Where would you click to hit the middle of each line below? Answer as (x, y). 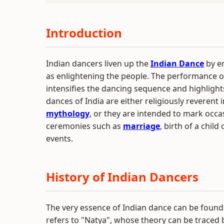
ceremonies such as (84, 126)
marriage (141, 126)
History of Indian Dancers (122, 177)
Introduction (84, 33)
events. (59, 138)
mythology (68, 113)
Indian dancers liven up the (98, 63)
